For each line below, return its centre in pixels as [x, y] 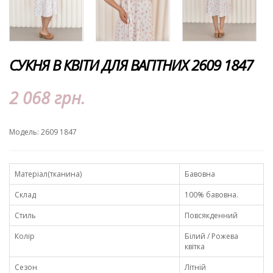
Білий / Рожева [211, 236]
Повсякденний [211, 216]
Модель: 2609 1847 [43, 132]
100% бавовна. [211, 195]
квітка [195, 247]
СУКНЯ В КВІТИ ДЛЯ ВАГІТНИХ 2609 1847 [131, 65]
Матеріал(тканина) [48, 174]
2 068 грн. [47, 98]
